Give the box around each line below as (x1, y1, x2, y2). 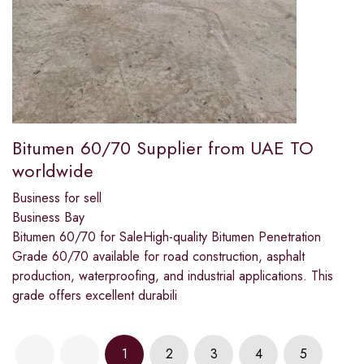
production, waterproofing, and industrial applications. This (12, 266, 333, 286)
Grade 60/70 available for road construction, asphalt (12, 247, 305, 266)
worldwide (12, 158, 93, 184)
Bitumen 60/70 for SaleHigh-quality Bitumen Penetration (12, 227, 321, 247)
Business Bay (12, 208, 84, 227)
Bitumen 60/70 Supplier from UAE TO (12, 135, 314, 162)
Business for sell (12, 188, 102, 208)
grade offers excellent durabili (12, 286, 177, 305)
